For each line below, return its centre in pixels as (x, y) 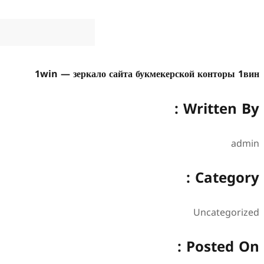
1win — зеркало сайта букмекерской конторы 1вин (147, 74)
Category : (227, 178)
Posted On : (223, 247)
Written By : (221, 109)
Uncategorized (226, 213)
